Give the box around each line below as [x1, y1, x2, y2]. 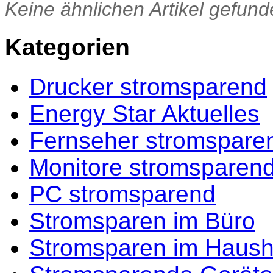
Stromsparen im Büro [29, 208, 255, 234]
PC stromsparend [29, 181, 216, 207]
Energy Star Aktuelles [29, 101, 260, 127]
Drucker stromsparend [29, 74, 267, 100]
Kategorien [5, 34, 130, 60]
